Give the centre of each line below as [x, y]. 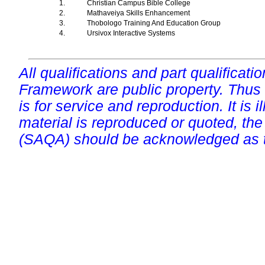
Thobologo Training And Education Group [155, 23]
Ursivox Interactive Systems [132, 33]
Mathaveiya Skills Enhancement [139, 13]
